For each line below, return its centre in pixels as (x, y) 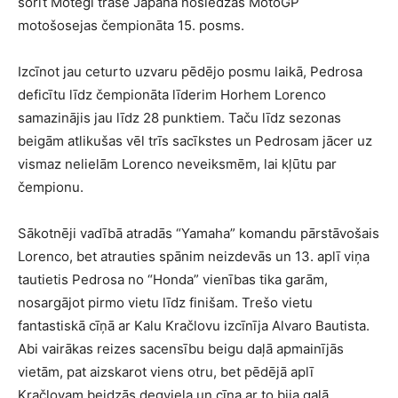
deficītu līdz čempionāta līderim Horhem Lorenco (172, 95)
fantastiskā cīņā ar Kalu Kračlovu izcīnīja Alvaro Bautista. (194, 326)
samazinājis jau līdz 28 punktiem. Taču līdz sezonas (179, 118)
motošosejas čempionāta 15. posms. (131, 25)
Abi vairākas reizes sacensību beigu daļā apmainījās (181, 349)
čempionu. (51, 187)
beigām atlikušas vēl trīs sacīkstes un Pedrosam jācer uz (195, 141)
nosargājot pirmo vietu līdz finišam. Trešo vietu (165, 302)
